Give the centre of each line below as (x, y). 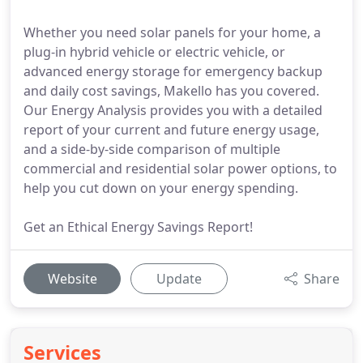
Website (72, 279)
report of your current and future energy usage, (171, 130)
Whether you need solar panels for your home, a (172, 32)
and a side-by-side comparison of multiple (152, 149)
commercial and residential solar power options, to (180, 169)
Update (179, 279)
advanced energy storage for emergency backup (173, 71)
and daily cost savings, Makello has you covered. (171, 91)
